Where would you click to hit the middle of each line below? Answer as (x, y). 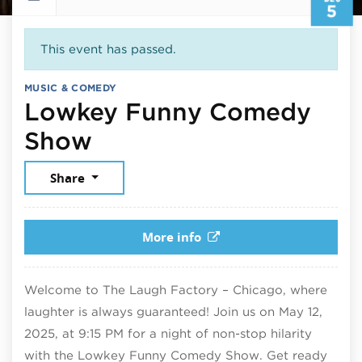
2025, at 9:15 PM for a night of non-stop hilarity (168, 333)
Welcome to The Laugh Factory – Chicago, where (176, 290)
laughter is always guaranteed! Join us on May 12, (173, 311)
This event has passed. (108, 49)
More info (172, 237)
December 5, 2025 (203, 139)
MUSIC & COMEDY (71, 87)
